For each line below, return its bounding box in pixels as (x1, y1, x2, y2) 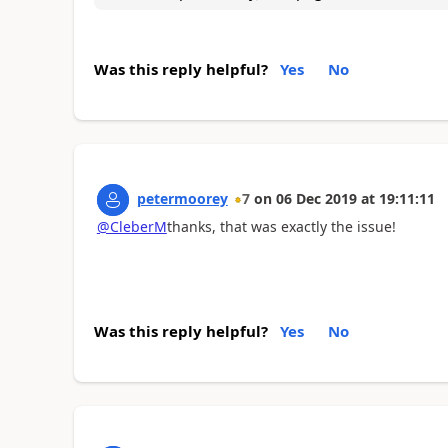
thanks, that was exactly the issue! (166, 217, 396, 237)
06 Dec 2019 (275, 189, 357, 209)
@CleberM (96, 217, 167, 237)
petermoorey (136, 189, 228, 209)
